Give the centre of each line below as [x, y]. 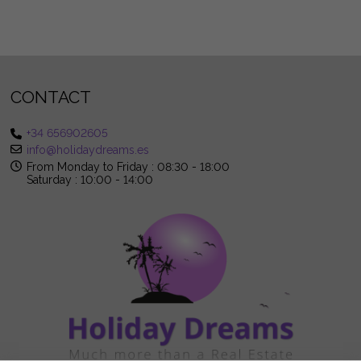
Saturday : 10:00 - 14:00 [90, 179]
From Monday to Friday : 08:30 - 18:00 [129, 166]
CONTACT [51, 97]
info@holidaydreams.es [88, 149]
